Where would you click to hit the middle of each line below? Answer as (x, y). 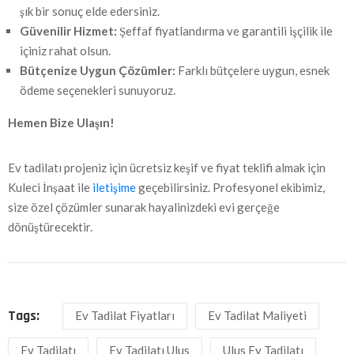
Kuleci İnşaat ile (50, 188)
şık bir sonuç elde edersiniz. (90, 11)
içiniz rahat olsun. (65, 51)
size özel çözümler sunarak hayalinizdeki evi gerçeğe (144, 207)
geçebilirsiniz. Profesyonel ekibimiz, (230, 188)
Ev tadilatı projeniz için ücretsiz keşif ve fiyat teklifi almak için (167, 168)
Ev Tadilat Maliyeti (257, 316)
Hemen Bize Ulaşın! (61, 123)
